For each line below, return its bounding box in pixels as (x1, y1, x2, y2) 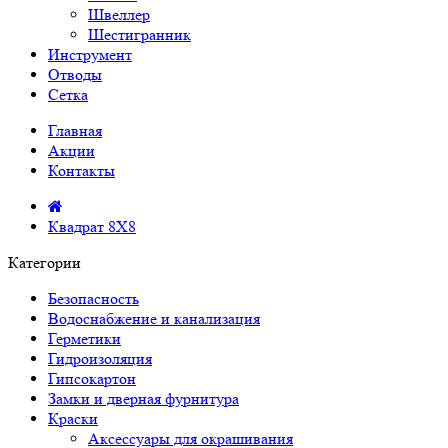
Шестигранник (88, 25, 191, 44)
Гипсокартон (48, 369, 136, 388)
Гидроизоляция (48, 349, 152, 368)
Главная (48, 121, 102, 140)
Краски (48, 409, 98, 428)
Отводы (48, 65, 102, 84)
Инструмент (48, 45, 132, 64)
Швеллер (88, 5, 150, 24)
